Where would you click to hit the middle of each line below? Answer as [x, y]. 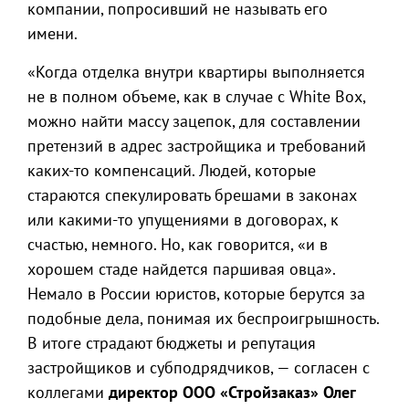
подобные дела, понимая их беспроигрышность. [203, 318]
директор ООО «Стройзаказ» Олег [232, 392]
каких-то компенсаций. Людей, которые [172, 170]
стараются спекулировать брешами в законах [192, 195]
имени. [52, 33]
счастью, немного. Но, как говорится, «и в [178, 244]
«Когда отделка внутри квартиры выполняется [196, 72]
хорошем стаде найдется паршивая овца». [181, 269]
